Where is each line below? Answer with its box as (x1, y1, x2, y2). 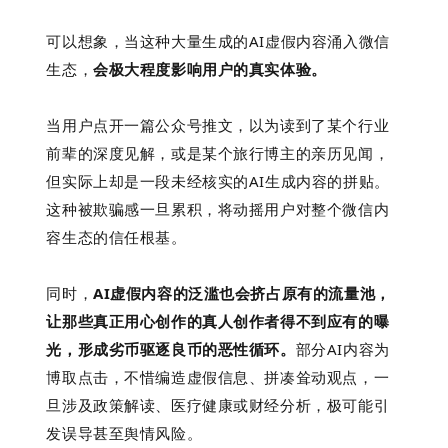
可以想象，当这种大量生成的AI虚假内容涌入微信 (46, 30, 390, 51)
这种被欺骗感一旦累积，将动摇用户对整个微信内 (46, 198, 390, 219)
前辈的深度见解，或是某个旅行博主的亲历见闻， (46, 142, 390, 163)
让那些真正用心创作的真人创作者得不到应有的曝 (46, 310, 390, 331)
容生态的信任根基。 (46, 226, 187, 247)
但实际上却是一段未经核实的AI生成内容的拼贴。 (46, 170, 390, 191)
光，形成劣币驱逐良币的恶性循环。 (46, 338, 296, 359)
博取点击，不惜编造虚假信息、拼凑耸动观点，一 (46, 366, 390, 387)
